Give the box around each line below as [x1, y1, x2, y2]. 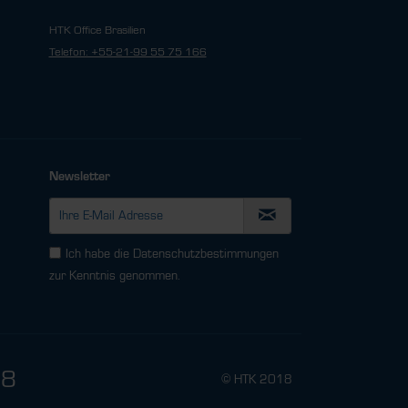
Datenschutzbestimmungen [132, 247, 279, 261]
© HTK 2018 [221, 372, 292, 387]
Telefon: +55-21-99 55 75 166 [48, 46, 207, 58]
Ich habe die [65, 247, 133, 261]
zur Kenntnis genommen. [48, 269, 180, 283]
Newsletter [48, 170, 110, 183]
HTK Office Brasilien [48, 24, 146, 36]
